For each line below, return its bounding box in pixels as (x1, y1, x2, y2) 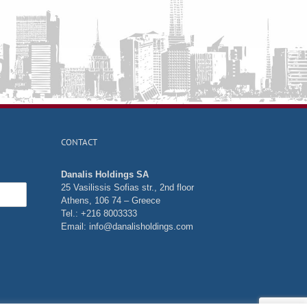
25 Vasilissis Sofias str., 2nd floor (60, 182, 194, 193)
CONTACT (60, 136, 97, 149)
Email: (60, 221, 89, 232)
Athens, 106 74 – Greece (60, 195, 160, 206)
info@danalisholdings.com (88, 221, 193, 232)
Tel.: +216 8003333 (60, 208, 137, 219)
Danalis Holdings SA (60, 169, 149, 180)
